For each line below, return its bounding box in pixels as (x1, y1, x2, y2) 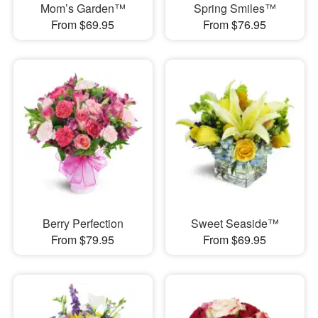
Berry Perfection (42, 215, 124, 232)
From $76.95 (203, 16, 267, 33)
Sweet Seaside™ (190, 215, 279, 232)
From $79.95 (51, 231, 115, 248)
